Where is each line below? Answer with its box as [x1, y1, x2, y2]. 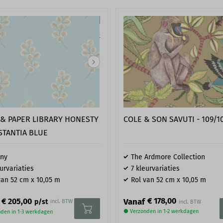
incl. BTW [50, 198, 73, 205]
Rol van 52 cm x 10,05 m [130, 176, 206, 185]
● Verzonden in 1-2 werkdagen [123, 208, 199, 215]
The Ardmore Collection [130, 153, 205, 162]
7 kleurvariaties [130, 164, 180, 173]
